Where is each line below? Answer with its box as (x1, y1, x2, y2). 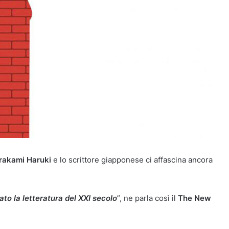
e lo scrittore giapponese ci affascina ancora (51, 155, 213, 165)
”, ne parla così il (117, 193, 178, 203)
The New (178, 193, 211, 203)
